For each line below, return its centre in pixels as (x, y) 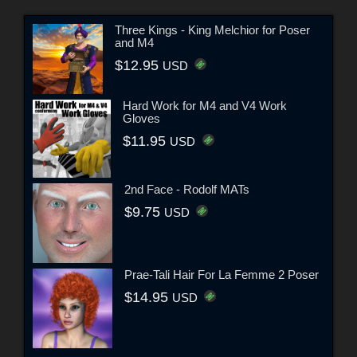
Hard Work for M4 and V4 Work (205, 105)
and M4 (135, 42)
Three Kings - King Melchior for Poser (213, 29)
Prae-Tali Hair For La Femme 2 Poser (222, 275)
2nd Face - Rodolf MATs (187, 190)
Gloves (142, 118)
